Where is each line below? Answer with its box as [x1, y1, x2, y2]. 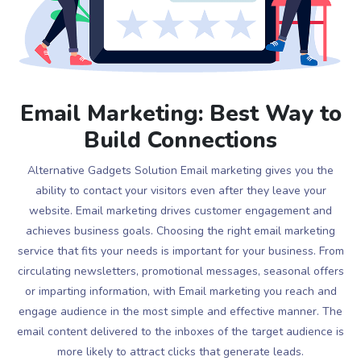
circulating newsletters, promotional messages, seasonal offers [17, 263, 344, 279]
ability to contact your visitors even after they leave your [35, 182, 326, 198]
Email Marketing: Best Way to [19, 98, 342, 129]
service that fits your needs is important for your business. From [17, 243, 344, 259]
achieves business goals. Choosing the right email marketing [26, 222, 335, 239]
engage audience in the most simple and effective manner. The [19, 303, 342, 319]
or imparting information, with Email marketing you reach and [24, 283, 337, 299]
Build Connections [84, 124, 277, 156]
